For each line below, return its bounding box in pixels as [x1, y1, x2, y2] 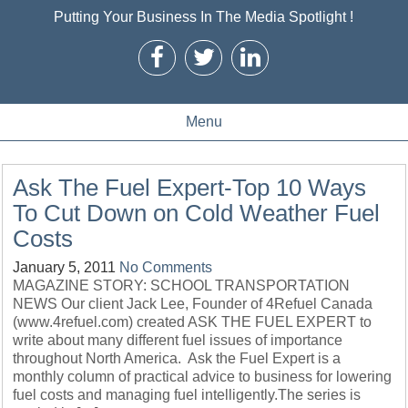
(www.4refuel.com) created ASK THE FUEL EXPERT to [13, 314, 372, 330]
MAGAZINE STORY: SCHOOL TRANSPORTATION [13, 278, 351, 293]
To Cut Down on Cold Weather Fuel [13, 199, 381, 227]
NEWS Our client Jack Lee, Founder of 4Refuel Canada [13, 296, 377, 311]
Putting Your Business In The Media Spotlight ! [54, 9, 354, 25]
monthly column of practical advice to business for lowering [13, 369, 393, 384]
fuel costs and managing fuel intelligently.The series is [13, 387, 362, 403]
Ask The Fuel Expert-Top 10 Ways [13, 174, 367, 201]
